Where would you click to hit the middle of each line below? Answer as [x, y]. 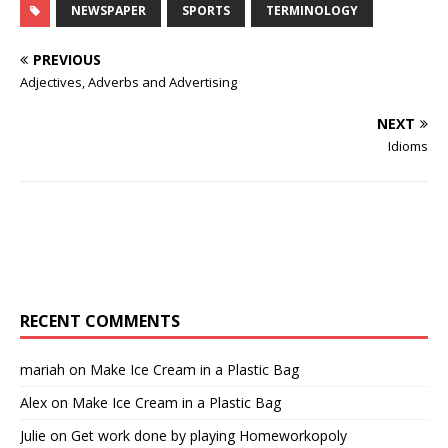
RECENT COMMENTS [100, 321]
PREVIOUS [67, 59]
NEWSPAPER [108, 10]
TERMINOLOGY [312, 10]
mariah [42, 369]
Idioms [408, 146]
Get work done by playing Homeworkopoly [209, 435]
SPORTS [206, 10]
